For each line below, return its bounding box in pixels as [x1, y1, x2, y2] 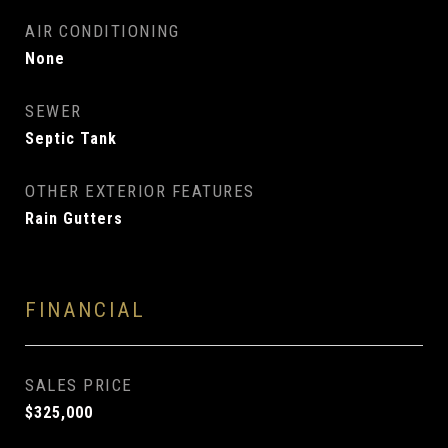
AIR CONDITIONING [25, 21, 179, 41]
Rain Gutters [25, 209, 123, 228]
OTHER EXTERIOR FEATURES [25, 181, 255, 201]
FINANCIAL [25, 298, 146, 322]
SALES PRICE [25, 375, 133, 395]
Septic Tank [25, 129, 117, 148]
